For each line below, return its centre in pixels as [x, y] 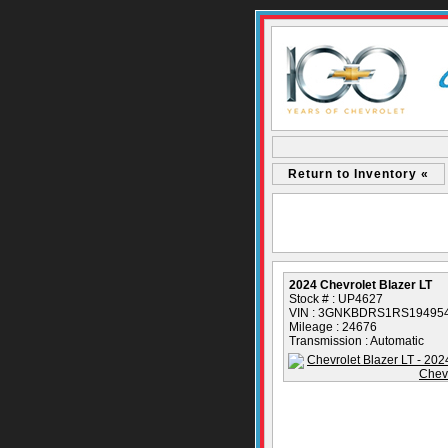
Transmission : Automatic [356, 341]
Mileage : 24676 [333, 327]
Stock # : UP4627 [336, 299]
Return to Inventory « [358, 174]
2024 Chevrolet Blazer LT [360, 285]
